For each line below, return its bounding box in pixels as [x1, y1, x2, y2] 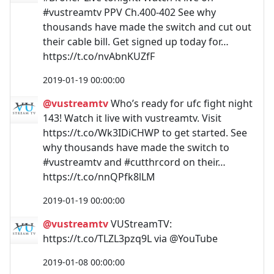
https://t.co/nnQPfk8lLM [43, 170, 155, 183]
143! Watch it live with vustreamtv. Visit [43, 111, 221, 125]
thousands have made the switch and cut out [43, 20, 251, 34]
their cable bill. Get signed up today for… [43, 35, 229, 48]
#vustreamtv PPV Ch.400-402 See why [43, 6, 216, 19]
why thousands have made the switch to [43, 141, 229, 154]
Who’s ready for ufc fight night [108, 97, 253, 110]
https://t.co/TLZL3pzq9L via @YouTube [43, 232, 218, 245]
